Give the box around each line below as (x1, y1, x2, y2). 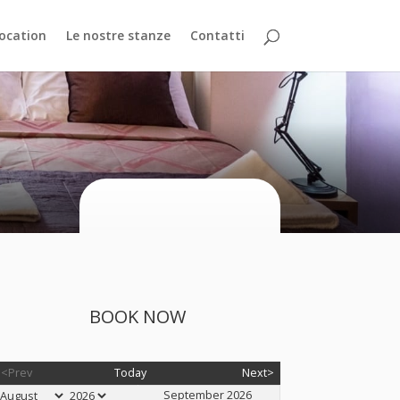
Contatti (189, 27, 245, 44)
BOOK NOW (89, 304, 187, 329)
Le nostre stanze (65, 27, 171, 44)
